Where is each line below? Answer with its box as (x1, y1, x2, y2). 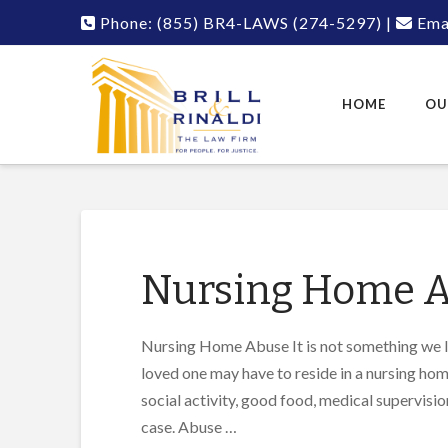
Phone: (95, 13, 157, 32)
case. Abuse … (140, 417, 237, 436)
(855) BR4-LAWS (156, 13, 289, 32)
